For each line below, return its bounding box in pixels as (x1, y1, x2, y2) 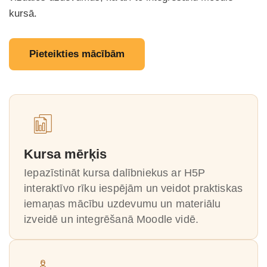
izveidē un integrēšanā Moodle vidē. (24, 213, 199, 225)
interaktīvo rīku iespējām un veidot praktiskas (24, 182, 243, 194)
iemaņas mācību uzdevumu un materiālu (24, 198, 221, 210)
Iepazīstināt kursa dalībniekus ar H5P (24, 167, 206, 179)
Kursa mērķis (24, 147, 107, 162)
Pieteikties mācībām (29, 48, 125, 60)
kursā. (9, 8, 37, 19)
